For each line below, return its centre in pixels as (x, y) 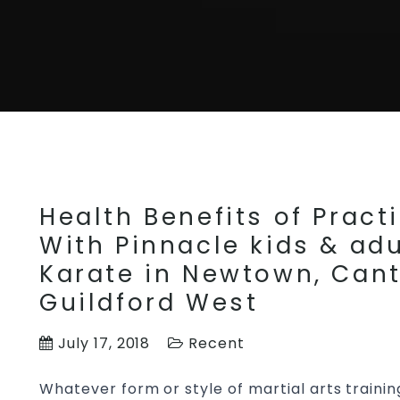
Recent (217, 343)
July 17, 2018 (102, 343)
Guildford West (149, 302)
